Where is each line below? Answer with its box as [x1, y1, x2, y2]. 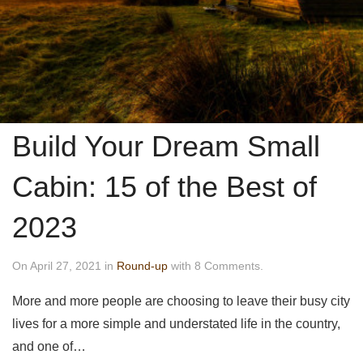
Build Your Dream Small [12, 129, 320, 163]
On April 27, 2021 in [12, 258, 117, 272]
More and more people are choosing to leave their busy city [12, 293, 350, 308]
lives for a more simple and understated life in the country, [12, 316, 340, 331]
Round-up [117, 258, 168, 272]
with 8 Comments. [168, 258, 263, 272]
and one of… [12, 339, 86, 353]
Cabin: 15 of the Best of [12, 169, 317, 203]
